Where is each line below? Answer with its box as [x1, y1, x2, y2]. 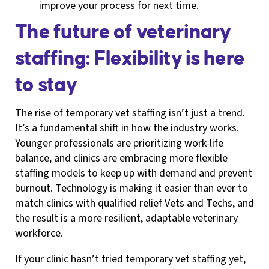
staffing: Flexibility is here [15, 48, 245, 69]
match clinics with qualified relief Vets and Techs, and [15, 195, 254, 211]
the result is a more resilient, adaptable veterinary [15, 210, 238, 226]
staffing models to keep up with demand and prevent [15, 165, 252, 181]
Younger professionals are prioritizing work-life [15, 135, 223, 151]
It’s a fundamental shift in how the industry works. [15, 120, 239, 136]
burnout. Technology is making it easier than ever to [15, 180, 248, 196]
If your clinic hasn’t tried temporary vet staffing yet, [15, 251, 246, 267]
